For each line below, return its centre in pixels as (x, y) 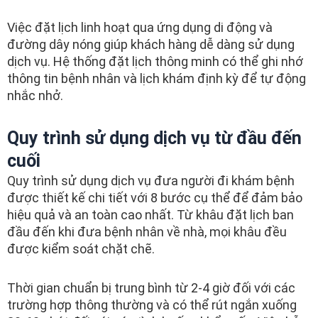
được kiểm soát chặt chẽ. (81, 248)
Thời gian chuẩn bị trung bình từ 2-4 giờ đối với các (151, 288)
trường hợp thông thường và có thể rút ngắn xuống (152, 305)
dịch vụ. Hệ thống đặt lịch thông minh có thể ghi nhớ (155, 62)
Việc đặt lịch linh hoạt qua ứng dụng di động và (140, 28)
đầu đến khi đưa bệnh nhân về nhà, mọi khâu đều (147, 231)
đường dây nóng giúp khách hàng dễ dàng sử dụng (151, 45)
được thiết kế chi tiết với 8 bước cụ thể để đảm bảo (155, 197)
